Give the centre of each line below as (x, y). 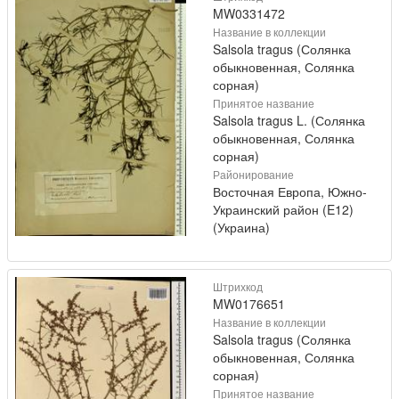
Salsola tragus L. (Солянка (289, 121)
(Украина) (241, 228)
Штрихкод (238, 287)
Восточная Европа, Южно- (290, 192)
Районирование (253, 175)
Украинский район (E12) (283, 210)
